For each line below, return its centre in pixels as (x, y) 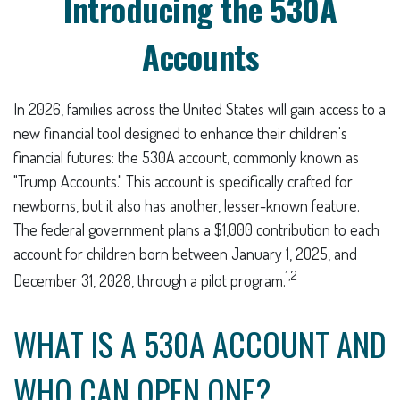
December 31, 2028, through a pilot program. (150, 280)
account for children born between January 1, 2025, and (185, 254)
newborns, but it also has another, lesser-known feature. (187, 205)
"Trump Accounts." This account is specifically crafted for (183, 181)
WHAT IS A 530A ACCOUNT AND (200, 343)
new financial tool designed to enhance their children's (180, 133)
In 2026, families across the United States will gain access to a (200, 109)
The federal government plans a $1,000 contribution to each (196, 229)
